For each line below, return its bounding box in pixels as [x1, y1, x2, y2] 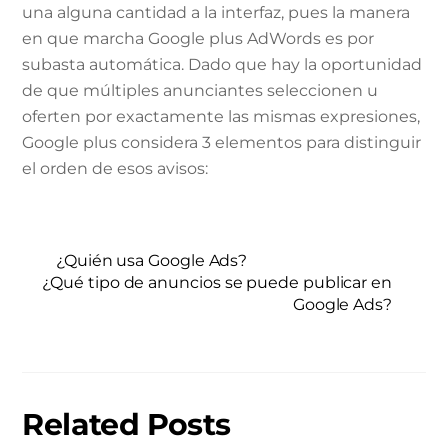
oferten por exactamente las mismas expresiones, [22, 106, 421, 126]
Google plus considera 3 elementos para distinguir [22, 132, 422, 152]
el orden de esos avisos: [22, 158, 209, 178]
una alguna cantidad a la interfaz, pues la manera [22, 2, 411, 22]
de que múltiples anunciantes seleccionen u [22, 80, 379, 100]
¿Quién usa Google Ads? [56, 251, 248, 271]
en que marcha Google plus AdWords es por [22, 28, 375, 48]
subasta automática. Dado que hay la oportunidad [22, 54, 423, 74]
